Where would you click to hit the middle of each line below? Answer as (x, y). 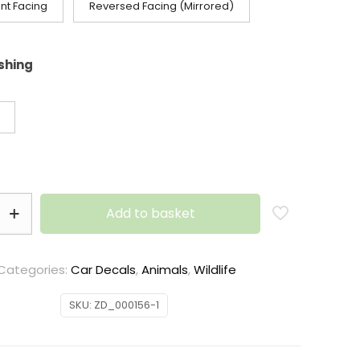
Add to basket (150, 213)
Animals (164, 270)
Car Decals (103, 270)
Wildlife (215, 270)
